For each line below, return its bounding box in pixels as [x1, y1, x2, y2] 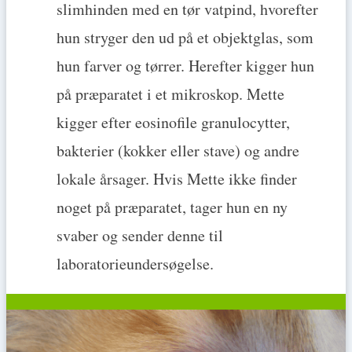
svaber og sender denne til [57, 225, 223, 247]
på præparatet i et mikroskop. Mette [57, 83, 284, 105]
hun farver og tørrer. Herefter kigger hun [57, 55, 314, 77]
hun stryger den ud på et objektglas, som [57, 27, 313, 49]
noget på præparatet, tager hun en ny [57, 196, 288, 218]
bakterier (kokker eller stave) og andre [57, 140, 299, 162]
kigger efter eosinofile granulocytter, [57, 112, 290, 134]
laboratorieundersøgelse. [57, 253, 214, 275]
